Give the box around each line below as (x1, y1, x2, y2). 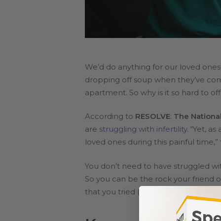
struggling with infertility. (99, 124, 188, 134)
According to (85, 111, 135, 121)
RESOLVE (135, 111, 170, 121)
